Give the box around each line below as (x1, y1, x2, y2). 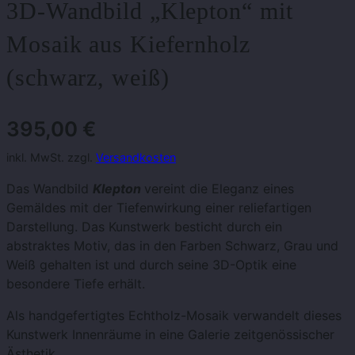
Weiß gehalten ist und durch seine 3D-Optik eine (6, 257, 296, 273)
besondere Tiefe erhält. (6, 276, 145, 292)
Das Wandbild (6, 181, 93, 197)
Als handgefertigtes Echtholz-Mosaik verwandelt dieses (6, 307, 342, 324)
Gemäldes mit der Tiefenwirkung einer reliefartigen (6, 200, 311, 216)
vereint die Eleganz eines (144, 181, 294, 197)
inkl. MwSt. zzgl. (6, 151, 96, 165)
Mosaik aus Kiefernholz (6, 30, 250, 57)
